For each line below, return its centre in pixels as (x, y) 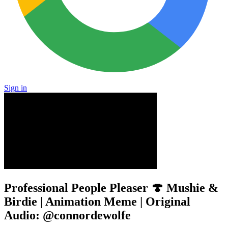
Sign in (16, 88)
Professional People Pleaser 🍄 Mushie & (111, 188)
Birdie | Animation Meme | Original (97, 201)
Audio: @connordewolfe (67, 215)
